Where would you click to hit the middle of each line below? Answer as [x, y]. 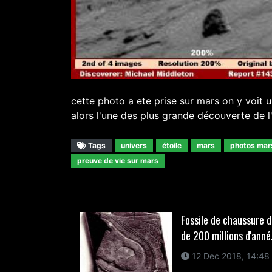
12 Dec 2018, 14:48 [229, 256]
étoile [172, 145]
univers [134, 145]
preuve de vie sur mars [118, 160]
